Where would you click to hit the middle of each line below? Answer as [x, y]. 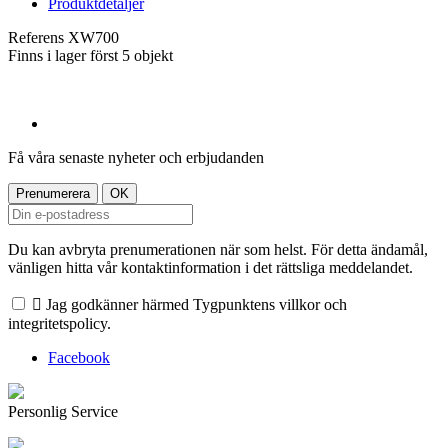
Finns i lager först [63, 55]
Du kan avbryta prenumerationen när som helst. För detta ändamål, [218, 249]
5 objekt [147, 55]
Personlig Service [63, 411]
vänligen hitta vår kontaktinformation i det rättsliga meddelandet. [210, 267]
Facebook [79, 357]
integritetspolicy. [59, 323]
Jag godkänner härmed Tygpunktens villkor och [196, 304]
